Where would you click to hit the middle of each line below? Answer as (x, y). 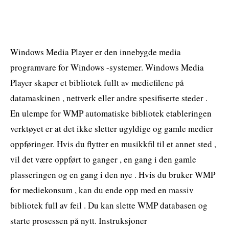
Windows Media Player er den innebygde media (96, 52)
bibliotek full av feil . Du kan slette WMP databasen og (109, 205)
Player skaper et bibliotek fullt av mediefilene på (97, 82)
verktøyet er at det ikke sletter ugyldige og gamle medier (112, 128)
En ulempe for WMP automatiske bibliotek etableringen (111, 113)
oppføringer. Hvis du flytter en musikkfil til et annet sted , (113, 144)
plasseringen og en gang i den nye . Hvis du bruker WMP (113, 174)
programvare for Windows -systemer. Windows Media (107, 67)
